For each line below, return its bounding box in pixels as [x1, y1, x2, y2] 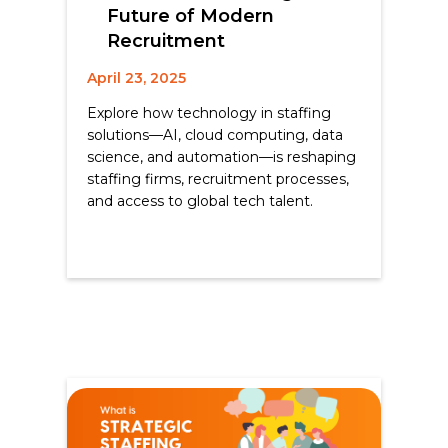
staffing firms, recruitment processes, [87, 170, 350, 189]
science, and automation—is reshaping [87, 148, 357, 167]
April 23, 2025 [87, 69, 187, 88]
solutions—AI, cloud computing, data [87, 126, 344, 145]
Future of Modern [107, 5, 275, 28]
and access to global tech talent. [87, 192, 314, 211]
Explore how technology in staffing [87, 104, 332, 123]
